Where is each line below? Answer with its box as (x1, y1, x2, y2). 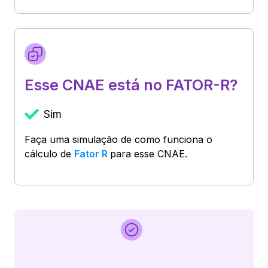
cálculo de (25, 147, 71, 160)
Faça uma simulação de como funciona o (25, 133, 212, 145)
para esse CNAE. (110, 147, 187, 160)
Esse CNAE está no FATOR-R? (25, 75, 237, 94)
